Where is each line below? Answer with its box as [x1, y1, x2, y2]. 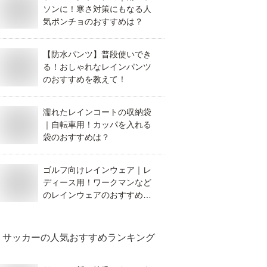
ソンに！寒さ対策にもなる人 [43, 4, 151, 14]
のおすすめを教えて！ [43, 74, 126, 84]
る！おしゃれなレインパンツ [43, 62, 151, 72]
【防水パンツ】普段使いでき [43, 49, 151, 59]
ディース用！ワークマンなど [43, 178, 151, 187]
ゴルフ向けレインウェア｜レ [43, 165, 151, 175]
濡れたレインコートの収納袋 [43, 107, 151, 117]
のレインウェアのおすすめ [43, 190, 143, 200]
